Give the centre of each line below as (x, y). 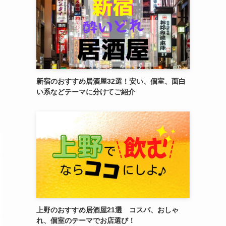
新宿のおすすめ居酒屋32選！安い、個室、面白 (111, 81)
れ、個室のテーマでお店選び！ (86, 220)
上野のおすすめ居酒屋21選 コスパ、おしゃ (107, 210)
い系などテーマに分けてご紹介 (86, 92)
